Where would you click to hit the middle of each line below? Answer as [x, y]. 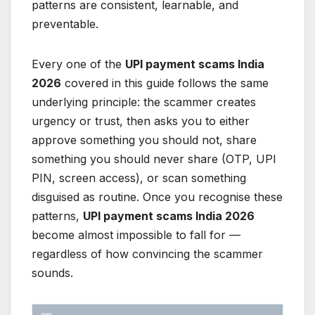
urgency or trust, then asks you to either [141, 121]
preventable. [65, 24]
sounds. [52, 272]
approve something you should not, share [144, 140]
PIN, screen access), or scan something [139, 178]
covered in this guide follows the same [165, 83]
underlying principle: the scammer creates [144, 102]
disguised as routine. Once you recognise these [157, 197]
